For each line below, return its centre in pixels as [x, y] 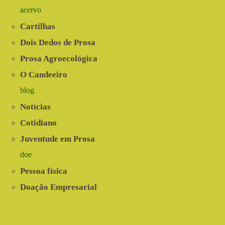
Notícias [35, 107]
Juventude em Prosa [58, 139]
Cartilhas [38, 27]
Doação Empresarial [59, 187]
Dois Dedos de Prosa [58, 43]
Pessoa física [44, 171]
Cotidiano [38, 123]
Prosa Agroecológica [59, 59]
